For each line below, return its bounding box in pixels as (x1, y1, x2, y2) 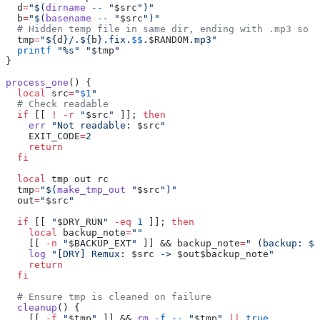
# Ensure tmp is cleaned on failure (6, 291, 211, 303)
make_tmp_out (57, 184, 126, 196)
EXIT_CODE (6, 131, 80, 142)
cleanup (6, 302, 57, 314)
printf (6, 45, 51, 56)
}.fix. (97, 34, 131, 46)
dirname (46, 2, 86, 14)
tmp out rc (46, 174, 109, 185)
